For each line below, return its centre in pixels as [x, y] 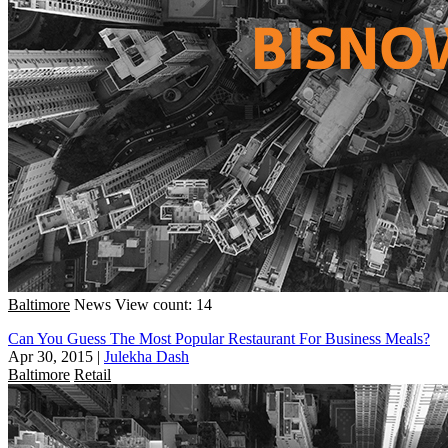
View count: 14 [163, 304]
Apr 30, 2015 [50, 356]
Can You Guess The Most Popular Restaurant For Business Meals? [219, 338]
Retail [92, 374]
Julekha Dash [146, 356]
